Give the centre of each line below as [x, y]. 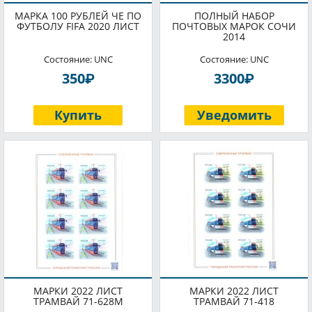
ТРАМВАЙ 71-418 [234, 301]
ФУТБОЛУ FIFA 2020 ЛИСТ [78, 26]
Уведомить [234, 115]
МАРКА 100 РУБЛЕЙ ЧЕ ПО [78, 16]
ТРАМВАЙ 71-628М [78, 301]
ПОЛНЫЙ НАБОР [234, 16]
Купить [78, 115]
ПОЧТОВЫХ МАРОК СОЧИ [234, 26]
